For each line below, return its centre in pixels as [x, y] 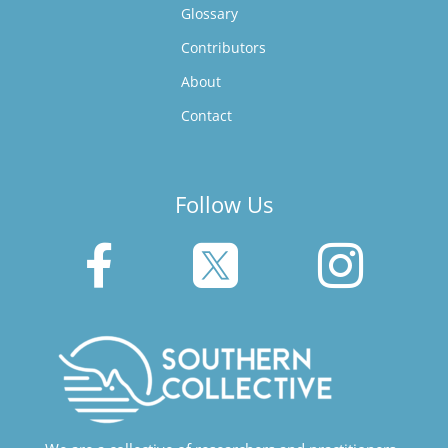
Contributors [224, 47]
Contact [207, 115]
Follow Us [223, 203]
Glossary [210, 13]
